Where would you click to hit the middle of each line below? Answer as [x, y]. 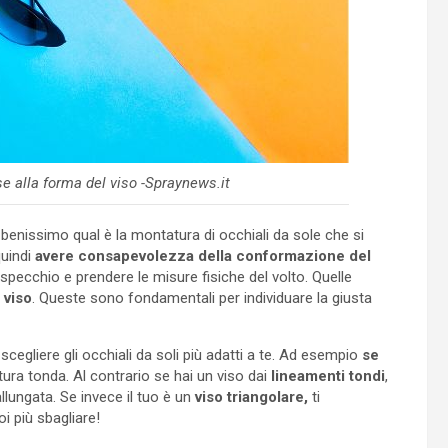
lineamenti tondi [328, 375]
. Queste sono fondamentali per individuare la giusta [202, 297]
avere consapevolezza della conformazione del [203, 255]
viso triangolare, [251, 396]
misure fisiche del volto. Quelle [252, 276]
